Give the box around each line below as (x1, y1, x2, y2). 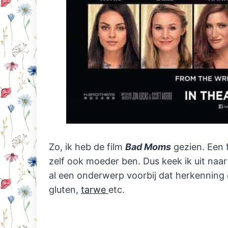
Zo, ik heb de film (49, 141, 125, 153)
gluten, (49, 184, 81, 195)
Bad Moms (125, 141, 171, 153)
